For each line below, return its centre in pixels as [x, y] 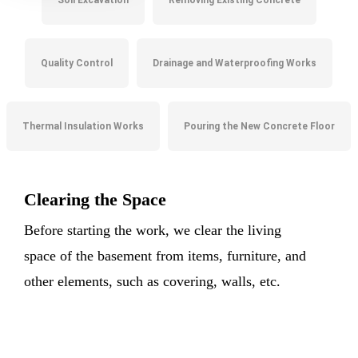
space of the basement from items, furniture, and [165, 256]
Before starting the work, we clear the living [153, 231]
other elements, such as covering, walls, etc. [153, 282]
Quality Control [77, 64]
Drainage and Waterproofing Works [235, 64]
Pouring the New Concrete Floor [260, 127]
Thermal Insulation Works [84, 127]
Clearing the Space [95, 200]
